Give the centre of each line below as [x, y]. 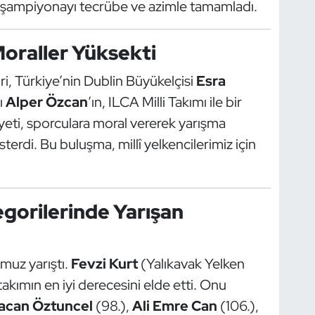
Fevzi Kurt [104, 263]
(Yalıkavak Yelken [191, 263]
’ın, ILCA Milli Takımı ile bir [165, 102]
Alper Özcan [46, 102]
